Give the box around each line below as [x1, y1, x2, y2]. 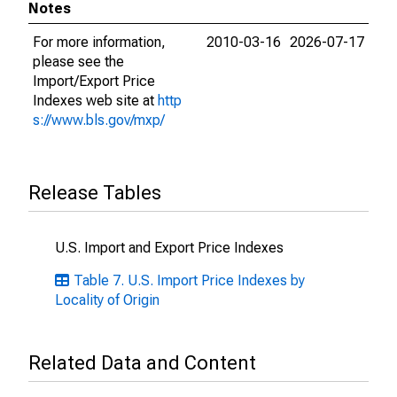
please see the [33, 53, 124, 70]
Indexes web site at [33, 92, 158, 109]
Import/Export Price [33, 73, 155, 90]
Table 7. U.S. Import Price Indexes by [74, 272, 305, 289]
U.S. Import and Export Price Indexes [55, 239, 284, 256]
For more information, [33, 34, 166, 51]
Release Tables [28, 182, 161, 204]
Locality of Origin [55, 292, 160, 308]
